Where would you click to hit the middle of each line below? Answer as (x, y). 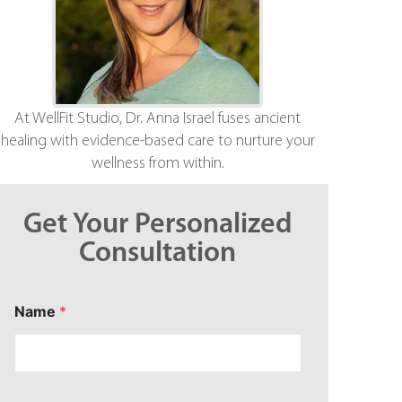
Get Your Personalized (157, 225)
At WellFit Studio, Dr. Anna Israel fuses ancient (158, 118)
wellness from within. (157, 163)
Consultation (158, 253)
